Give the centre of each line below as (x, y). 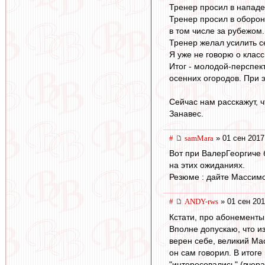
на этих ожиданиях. (207, 165)
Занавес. (186, 113)
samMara (199, 138)
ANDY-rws (201, 202)
